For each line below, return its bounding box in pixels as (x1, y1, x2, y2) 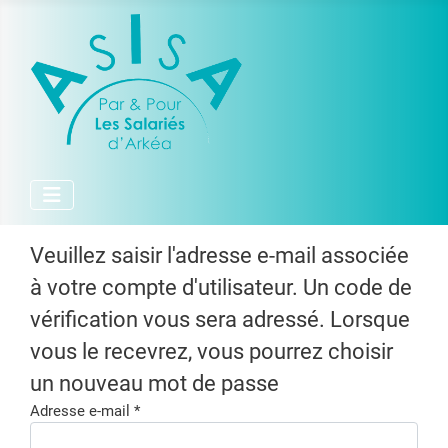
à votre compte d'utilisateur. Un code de (30, 275, 412, 300)
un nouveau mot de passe (30, 371, 279, 396)
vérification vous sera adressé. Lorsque (30, 307, 410, 332)
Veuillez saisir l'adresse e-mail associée (30, 243, 409, 268)
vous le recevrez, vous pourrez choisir (30, 339, 393, 364)
